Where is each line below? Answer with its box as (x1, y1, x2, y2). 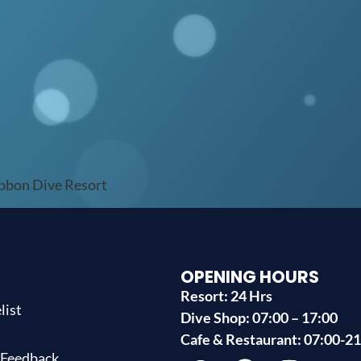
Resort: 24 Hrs (180, 286, 272, 305)
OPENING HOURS (180, 264, 319, 288)
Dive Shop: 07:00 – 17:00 (180, 308, 338, 326)
